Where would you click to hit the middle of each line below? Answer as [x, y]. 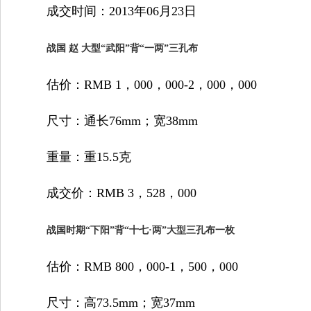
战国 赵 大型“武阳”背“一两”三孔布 [122, 48]
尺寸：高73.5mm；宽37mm [108, 303]
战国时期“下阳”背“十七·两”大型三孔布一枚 [141, 230]
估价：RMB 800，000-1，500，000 [130, 267]
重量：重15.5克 [76, 157]
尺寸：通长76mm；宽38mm [110, 121]
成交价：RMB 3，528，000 [109, 193]
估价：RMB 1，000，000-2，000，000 [139, 85]
